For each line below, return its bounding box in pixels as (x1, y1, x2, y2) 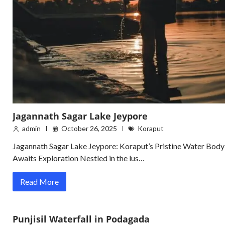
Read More (20, 177, 59, 187)
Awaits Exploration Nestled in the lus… (13, 153, 145, 163)
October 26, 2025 (61, 124, 117, 133)
